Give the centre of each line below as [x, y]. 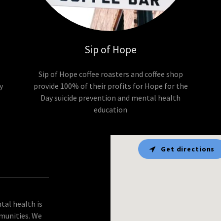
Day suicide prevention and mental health [110, 98]
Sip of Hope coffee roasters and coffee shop [110, 74]
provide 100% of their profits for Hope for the [110, 86]
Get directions [188, 149]
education [110, 110]
